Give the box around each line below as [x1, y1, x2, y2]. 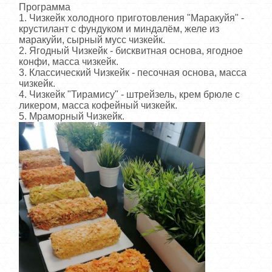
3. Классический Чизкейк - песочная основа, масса [19, 67, 246, 78]
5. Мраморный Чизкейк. [19, 110, 124, 121]
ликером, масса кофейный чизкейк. [19, 100, 177, 110]
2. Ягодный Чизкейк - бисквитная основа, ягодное [19, 45, 243, 56]
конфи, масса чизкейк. [19, 56, 118, 67]
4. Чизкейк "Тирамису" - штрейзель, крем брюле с [19, 89, 240, 100]
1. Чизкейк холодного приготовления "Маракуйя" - [19, 12, 244, 23]
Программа [19, 1, 70, 12]
